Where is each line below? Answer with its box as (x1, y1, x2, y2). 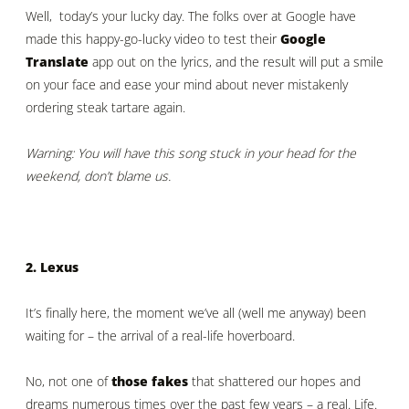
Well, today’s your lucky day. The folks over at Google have (26, 7, 356, 26)
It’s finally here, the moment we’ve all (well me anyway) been (26, 303, 366, 321)
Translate (26, 53, 89, 71)
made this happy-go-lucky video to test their (26, 30, 280, 48)
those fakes (111, 372, 188, 390)
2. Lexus (26, 258, 79, 277)
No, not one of (26, 372, 111, 390)
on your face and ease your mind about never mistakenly (26, 76, 348, 94)
